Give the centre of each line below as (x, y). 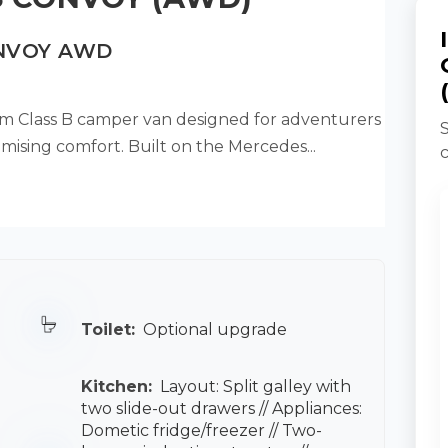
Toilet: (108, 329)
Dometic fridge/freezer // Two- (202, 430)
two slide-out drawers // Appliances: (222, 408)
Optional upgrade (213, 329)
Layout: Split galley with (254, 386)
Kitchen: (117, 386)
